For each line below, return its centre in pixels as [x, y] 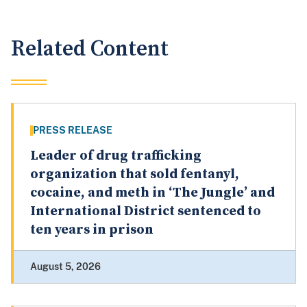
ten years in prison [92, 230]
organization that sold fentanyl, [135, 175]
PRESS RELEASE [73, 131]
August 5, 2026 [65, 267]
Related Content [90, 49]
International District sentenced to [146, 212]
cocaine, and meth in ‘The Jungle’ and [152, 193]
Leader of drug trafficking [116, 156]
